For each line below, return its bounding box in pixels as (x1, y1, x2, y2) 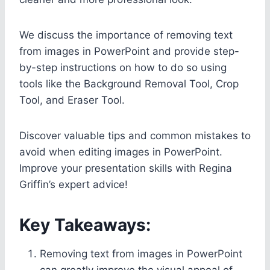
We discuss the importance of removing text (19, 28, 233, 41)
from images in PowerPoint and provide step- (19, 45, 239, 57)
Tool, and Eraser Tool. (19, 93, 125, 106)
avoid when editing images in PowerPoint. (19, 145, 222, 158)
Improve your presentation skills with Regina (19, 162, 232, 174)
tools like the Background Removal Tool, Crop (19, 77, 239, 90)
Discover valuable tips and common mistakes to (19, 129, 251, 142)
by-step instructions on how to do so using (19, 61, 227, 74)
